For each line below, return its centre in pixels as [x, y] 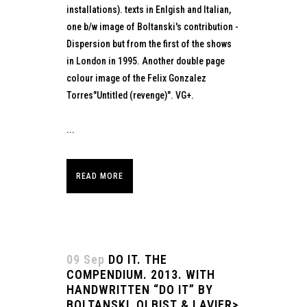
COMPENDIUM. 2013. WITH [141, 275]
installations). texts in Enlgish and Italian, [149, 10]
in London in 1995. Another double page [146, 61]
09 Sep [86, 260]
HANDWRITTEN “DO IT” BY [140, 290]
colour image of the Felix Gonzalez [136, 78]
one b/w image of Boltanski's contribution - [152, 27]
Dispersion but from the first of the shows [149, 44]
